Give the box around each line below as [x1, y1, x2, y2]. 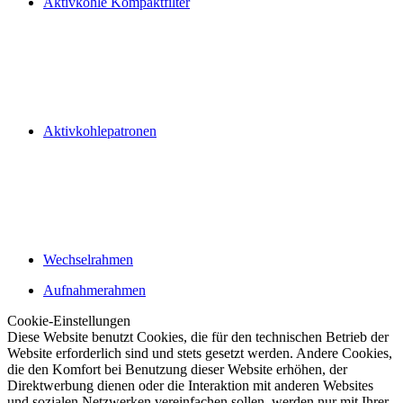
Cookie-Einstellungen [7, 313, 130, 328]
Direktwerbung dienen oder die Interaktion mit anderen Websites [7, 378, 373, 393]
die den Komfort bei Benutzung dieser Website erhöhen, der [7, 362, 347, 377]
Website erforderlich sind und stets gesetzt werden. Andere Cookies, [7, 345, 392, 361]
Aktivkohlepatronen [43, 123, 157, 139]
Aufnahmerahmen [43, 282, 146, 298]
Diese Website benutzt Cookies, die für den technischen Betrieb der [7, 329, 389, 345]
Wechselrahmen [43, 252, 133, 267]
